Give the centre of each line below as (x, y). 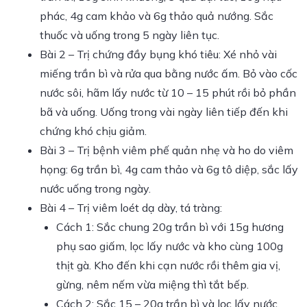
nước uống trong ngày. (95, 188)
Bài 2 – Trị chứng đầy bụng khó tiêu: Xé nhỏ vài (158, 54)
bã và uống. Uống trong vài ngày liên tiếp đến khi (164, 111)
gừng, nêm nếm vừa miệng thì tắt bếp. (152, 284)
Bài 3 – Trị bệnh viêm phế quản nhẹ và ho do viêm (167, 150)
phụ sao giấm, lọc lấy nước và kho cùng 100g (170, 246)
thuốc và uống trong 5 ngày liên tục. (130, 35)
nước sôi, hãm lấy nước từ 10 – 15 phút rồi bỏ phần (168, 92)
